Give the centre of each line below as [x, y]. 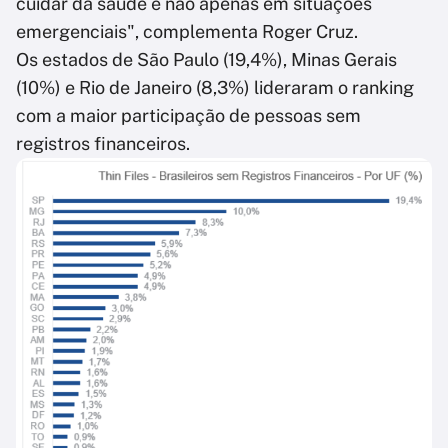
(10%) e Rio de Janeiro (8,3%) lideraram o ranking [215, 88]
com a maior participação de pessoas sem [188, 116]
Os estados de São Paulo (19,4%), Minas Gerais [206, 60]
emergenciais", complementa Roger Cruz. [187, 32]
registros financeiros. [105, 144]
